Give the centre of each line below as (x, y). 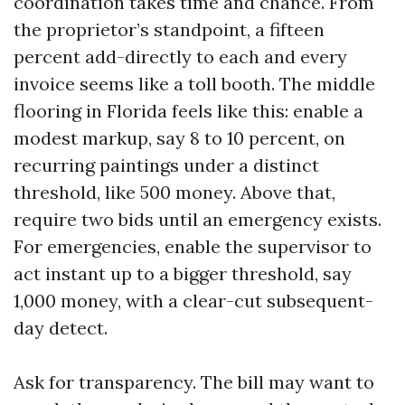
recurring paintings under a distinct (166, 165)
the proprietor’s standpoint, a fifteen (169, 29)
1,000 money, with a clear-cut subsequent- (193, 301)
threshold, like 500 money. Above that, (174, 192)
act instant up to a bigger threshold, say (183, 273)
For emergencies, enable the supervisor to (193, 246)
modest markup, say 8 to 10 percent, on (179, 138)
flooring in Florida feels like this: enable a (188, 111)
